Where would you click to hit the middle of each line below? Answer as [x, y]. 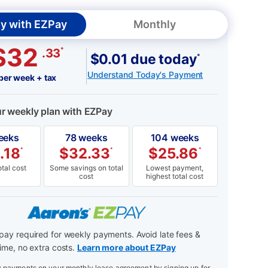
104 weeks [175, 138]
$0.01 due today [143, 59]
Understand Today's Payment [145, 74]
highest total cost [175, 176]
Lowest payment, [175, 168]
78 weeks [86, 138]
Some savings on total [86, 168]
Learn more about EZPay [126, 248]
